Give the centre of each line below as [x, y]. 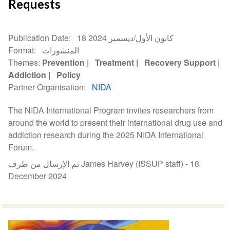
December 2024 [38, 176]
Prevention [64, 63]
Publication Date [39, 38]
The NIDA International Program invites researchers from [111, 110]
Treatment [115, 63]
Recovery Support [180, 63]
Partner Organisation [46, 87]
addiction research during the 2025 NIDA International [106, 135]
